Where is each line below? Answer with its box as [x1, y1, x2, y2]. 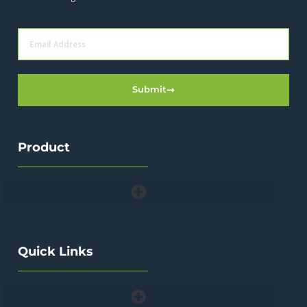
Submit [132, 84, 167, 95]
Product [17, 139, 70, 154]
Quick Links [17, 244, 93, 259]
